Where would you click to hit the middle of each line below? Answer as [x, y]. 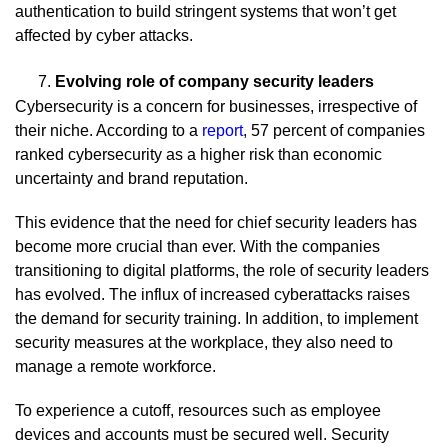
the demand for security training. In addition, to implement [216, 318]
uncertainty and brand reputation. [131, 178]
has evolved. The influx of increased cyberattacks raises [212, 294]
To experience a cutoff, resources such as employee [198, 410]
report [222, 130]
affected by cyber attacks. [104, 35]
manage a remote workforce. [115, 366]
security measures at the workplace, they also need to [204, 342]
